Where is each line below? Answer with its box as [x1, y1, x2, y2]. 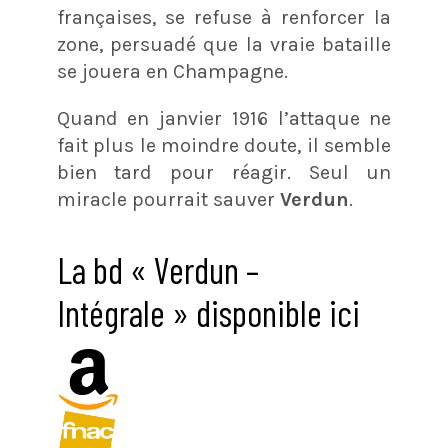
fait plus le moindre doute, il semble [56, 134, 392, 158]
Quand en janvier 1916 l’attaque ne [56, 107, 392, 131]
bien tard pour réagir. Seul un [56, 161, 392, 185]
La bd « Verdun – [56, 248, 259, 292]
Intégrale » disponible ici [56, 291, 360, 335]
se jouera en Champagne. [56, 60, 288, 84]
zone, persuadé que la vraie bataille [56, 33, 392, 57]
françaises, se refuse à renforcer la [56, 6, 392, 30]
